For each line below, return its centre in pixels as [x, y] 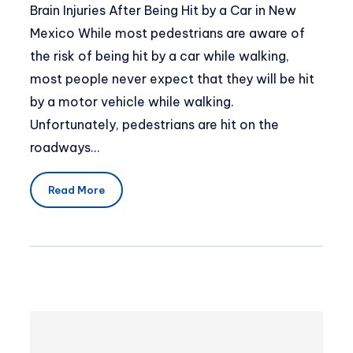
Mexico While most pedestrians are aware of [167, 33]
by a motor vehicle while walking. [132, 102]
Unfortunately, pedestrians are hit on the [154, 125]
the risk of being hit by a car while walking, [160, 56]
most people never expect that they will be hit [172, 79]
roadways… [65, 148]
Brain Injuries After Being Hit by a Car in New [163, 11]
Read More [76, 190]
